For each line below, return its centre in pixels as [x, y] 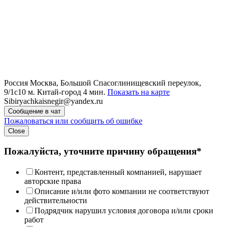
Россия [16, 83]
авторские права [53, 181]
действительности [56, 200]
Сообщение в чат [34, 111]
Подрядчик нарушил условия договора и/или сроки [124, 210]
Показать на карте [139, 92]
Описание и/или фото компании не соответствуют [122, 191]
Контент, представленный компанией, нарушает [118, 172]
